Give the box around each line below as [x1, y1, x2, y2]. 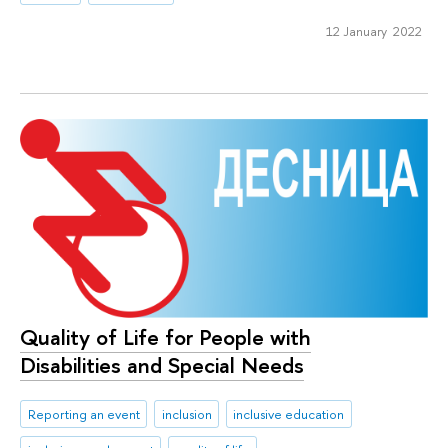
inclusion [161, 405, 212, 424]
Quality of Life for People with [20, 321, 311, 352]
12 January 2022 [325, 21, 422, 40]
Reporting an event [27, 405, 140, 424]
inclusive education [233, 405, 345, 424]
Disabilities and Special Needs [20, 349, 304, 380]
